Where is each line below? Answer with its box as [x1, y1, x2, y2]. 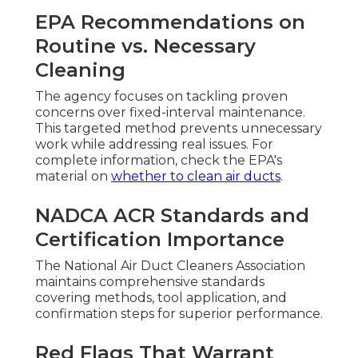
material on [35, 169, 111, 185]
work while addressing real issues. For [35, 137, 273, 153]
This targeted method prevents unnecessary [35, 121, 322, 137]
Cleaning [35, 58, 125, 82]
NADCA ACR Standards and [35, 204, 309, 228]
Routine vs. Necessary [35, 34, 256, 58]
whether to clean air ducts [111, 169, 280, 185]
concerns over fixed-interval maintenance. [35, 105, 305, 121]
